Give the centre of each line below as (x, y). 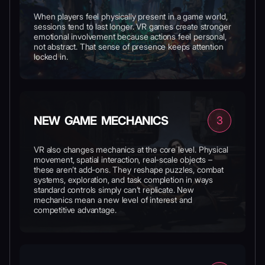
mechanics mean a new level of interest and (113, 200)
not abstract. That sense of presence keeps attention (129, 46)
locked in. (51, 56)
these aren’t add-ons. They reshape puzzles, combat (129, 169)
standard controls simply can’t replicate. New (114, 190)
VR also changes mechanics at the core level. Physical (131, 149)
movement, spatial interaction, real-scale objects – (123, 159)
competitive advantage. (75, 210)
